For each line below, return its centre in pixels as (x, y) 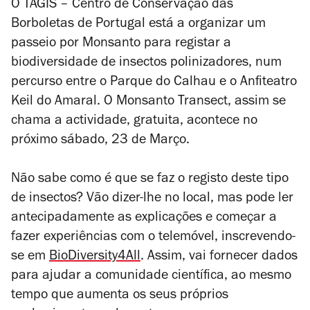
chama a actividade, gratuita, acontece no (134, 122)
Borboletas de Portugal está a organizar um (138, 25)
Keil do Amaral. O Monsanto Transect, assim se (148, 102)
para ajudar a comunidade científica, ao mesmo (151, 277)
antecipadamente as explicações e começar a (144, 219)
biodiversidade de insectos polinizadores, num (146, 64)
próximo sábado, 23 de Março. (100, 141)
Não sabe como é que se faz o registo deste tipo (150, 180)
